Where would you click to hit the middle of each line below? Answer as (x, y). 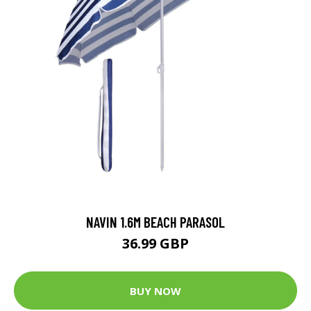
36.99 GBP (155, 243)
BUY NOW (155, 291)
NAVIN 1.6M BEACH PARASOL (155, 222)
